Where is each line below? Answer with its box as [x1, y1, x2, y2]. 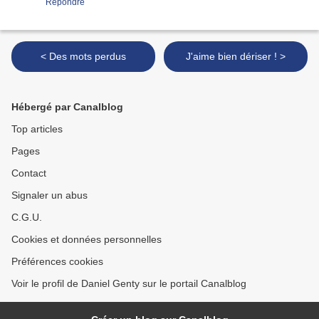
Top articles [11, 123, 63, 135]
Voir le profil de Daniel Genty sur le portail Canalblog [11, 278, 246, 290]
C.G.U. [11, 211, 42, 224]
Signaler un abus [11, 189, 88, 202]
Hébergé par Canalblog [11, 101, 123, 113]
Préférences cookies [11, 256, 103, 268]
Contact [11, 167, 46, 179]
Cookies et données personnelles [11, 234, 162, 246]
